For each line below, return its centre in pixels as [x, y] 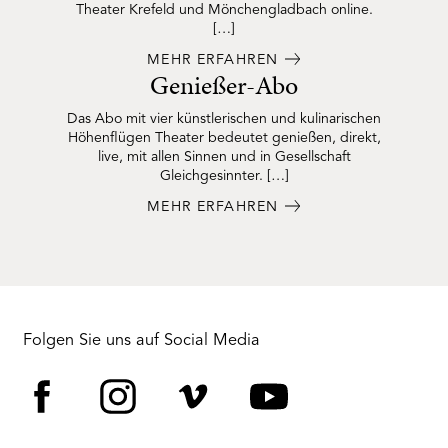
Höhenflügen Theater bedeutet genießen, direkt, [224, 137]
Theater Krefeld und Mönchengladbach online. [224, 9]
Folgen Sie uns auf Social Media [142, 340]
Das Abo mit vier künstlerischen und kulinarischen [224, 118]
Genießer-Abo [224, 86]
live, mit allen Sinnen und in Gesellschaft [224, 156]
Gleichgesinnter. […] [224, 175]
